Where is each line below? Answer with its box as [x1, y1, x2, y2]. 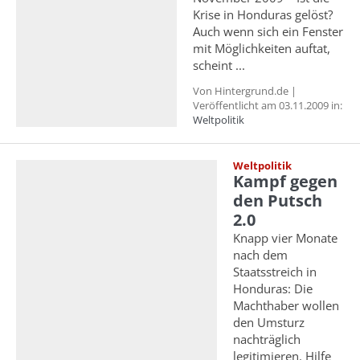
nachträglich [233, 331, 301, 347]
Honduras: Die [233, 280, 313, 297]
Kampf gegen [233, 170, 337, 192]
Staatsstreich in [233, 264, 317, 280]
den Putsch [233, 190, 322, 211]
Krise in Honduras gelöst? [193, 6, 333, 22]
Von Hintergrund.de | [193, 84, 297, 98]
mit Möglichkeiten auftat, [193, 40, 330, 56]
